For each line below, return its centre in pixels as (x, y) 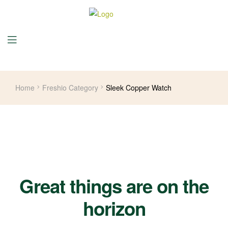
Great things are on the (114, 186)
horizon (114, 208)
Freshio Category (70, 88)
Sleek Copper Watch (139, 88)
